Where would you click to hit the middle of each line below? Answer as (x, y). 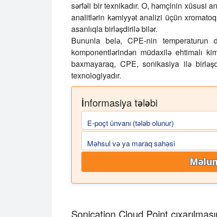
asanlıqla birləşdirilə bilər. (114, 29)
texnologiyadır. (96, 75)
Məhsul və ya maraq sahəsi (131, 143)
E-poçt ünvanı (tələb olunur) (131, 123)
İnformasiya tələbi (119, 102)
